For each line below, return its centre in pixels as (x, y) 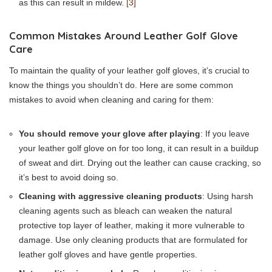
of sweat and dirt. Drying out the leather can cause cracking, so (140, 162)
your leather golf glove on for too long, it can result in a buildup (139, 148)
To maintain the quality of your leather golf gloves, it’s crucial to (129, 70)
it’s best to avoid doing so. (69, 177)
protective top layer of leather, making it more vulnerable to (132, 225)
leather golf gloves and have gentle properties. (108, 254)
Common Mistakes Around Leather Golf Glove (124, 35)
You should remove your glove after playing (110, 133)
